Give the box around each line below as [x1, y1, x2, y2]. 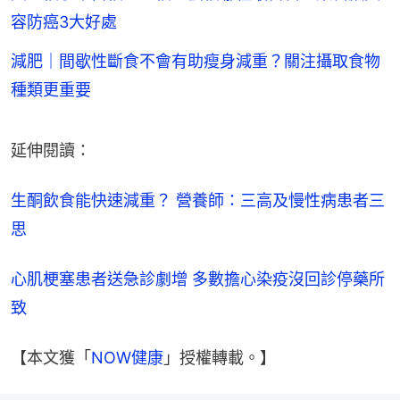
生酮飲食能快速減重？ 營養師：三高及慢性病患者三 [11, 190, 385, 210]
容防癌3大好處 [11, 12, 117, 31]
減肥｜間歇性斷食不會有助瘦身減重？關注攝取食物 [11, 51, 380, 71]
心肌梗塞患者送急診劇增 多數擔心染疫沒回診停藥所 [11, 269, 385, 288]
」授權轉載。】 [163, 347, 276, 367]
